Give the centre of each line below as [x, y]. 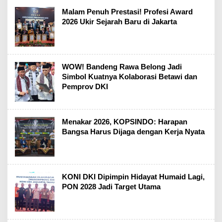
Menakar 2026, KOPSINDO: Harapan [125, 122]
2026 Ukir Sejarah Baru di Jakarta [119, 22]
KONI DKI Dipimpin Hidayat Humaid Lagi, [133, 177]
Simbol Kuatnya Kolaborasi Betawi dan [130, 77]
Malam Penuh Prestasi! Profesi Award [127, 12]
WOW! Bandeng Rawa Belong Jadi [122, 67]
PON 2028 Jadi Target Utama [111, 187]
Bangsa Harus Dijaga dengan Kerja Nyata [133, 132]
